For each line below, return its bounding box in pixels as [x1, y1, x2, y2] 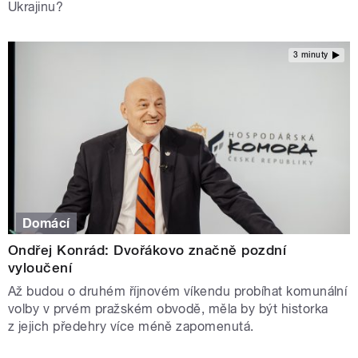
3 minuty [292, 50, 328, 59]
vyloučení [8, 259, 73, 276]
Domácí [22, 215, 70, 231]
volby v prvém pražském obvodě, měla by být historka [8, 300, 328, 316]
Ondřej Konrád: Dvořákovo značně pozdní [8, 241, 287, 258]
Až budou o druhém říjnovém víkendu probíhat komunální [8, 283, 348, 299]
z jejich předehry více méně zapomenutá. [8, 318, 258, 334]
